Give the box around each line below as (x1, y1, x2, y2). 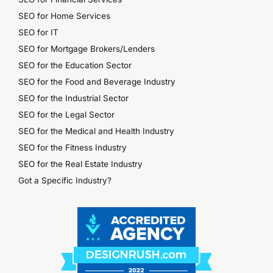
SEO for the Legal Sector (18, 110, 115, 120)
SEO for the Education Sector (18, 60, 132, 71)
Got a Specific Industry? (18, 175, 112, 186)
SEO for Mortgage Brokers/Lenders (18, 44, 155, 54)
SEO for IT (18, 27, 58, 38)
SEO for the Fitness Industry (18, 143, 127, 153)
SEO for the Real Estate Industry (18, 159, 143, 169)
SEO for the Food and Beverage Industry (18, 77, 175, 87)
